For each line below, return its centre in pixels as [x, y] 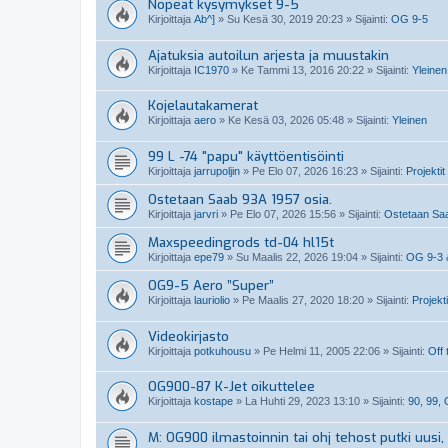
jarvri [206, 214]
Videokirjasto [188, 336]
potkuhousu [222, 350]
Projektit [425, 171]
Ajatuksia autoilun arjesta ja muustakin [268, 55]
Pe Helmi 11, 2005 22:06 [321, 350]
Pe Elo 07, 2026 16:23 [305, 171]
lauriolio [212, 300]
